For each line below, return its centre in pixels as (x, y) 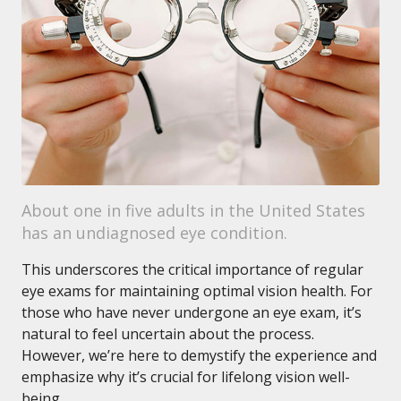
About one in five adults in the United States (193, 210)
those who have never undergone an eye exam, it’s (192, 312)
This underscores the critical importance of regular (192, 269)
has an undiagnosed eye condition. (154, 233)
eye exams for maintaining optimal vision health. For (197, 291)
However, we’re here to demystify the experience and (199, 355)
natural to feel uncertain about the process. (168, 334)
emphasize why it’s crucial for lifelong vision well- (186, 377)
